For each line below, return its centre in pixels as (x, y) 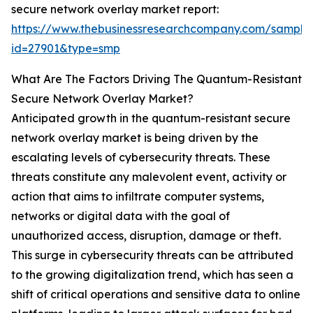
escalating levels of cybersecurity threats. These (141, 158)
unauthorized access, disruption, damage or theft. (146, 236)
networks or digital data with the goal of (121, 216)
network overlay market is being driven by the (135, 138)
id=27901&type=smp (66, 49)
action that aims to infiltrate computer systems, (138, 197)
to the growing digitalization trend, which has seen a (152, 275)
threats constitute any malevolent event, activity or (149, 177)
